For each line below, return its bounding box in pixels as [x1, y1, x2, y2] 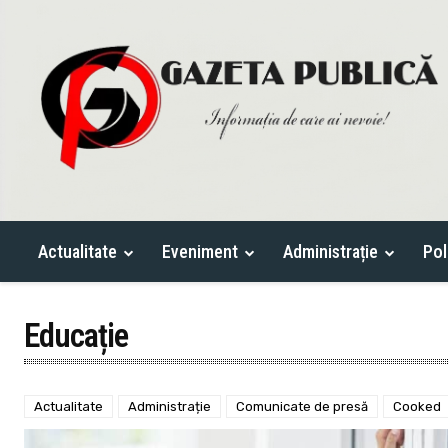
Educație [24, 315, 128, 355]
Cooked [393, 398, 441, 414]
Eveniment [162, 240, 238, 262]
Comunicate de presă [236, 398, 368, 414]
